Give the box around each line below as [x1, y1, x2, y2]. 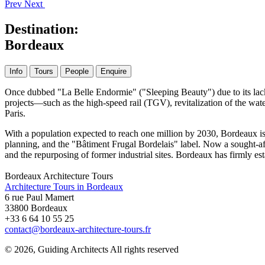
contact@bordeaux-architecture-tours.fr [5, 224, 151, 234]
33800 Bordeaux [5, 202, 67, 213]
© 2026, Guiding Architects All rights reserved [5, 244, 179, 254]
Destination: [5, 21, 79, 37]
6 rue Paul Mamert [5, 192, 74, 202]
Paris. [5, 108, 25, 118]
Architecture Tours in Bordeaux [5, 181, 123, 192]
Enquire [101, 66, 127, 76]
